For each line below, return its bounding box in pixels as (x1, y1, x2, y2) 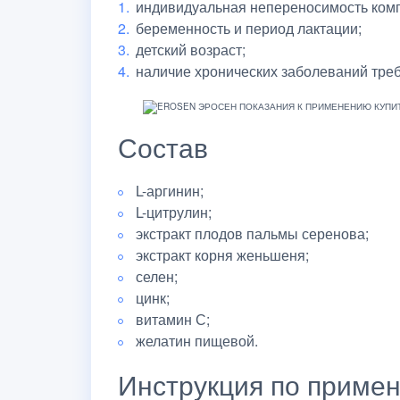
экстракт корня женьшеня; (136, 244, 309, 265)
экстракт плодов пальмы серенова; (136, 222, 369, 244)
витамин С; (136, 308, 210, 329)
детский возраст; (136, 38, 246, 60)
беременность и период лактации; (136, 17, 362, 38)
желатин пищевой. (136, 329, 258, 351)
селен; (136, 265, 178, 287)
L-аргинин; (136, 179, 204, 201)
